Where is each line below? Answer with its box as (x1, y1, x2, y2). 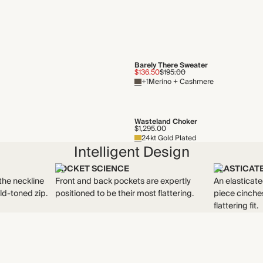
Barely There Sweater (134, 59, 208, 72)
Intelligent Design (73, 140, 190, 164)
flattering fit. (214, 199, 259, 213)
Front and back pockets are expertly (55, 174, 191, 188)
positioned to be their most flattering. (55, 187, 194, 201)
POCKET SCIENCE (55, 162, 129, 176)
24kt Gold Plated (141, 132, 196, 144)
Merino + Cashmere (148, 76, 214, 88)
